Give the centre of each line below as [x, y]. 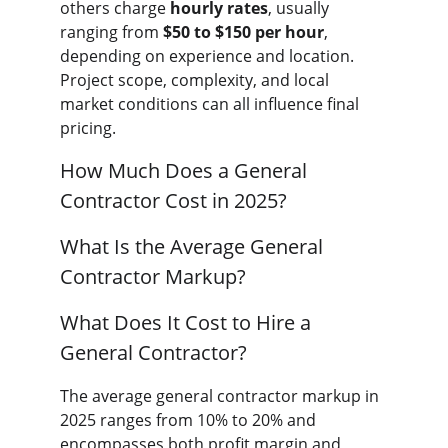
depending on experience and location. [209, 56]
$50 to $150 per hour [243, 32]
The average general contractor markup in [221, 396]
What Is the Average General [194, 246]
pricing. [88, 128]
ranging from [111, 32]
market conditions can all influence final [211, 104]
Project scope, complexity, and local [196, 80]
